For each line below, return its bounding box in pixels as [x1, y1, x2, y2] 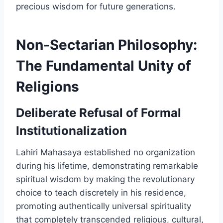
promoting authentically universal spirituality [16, 201, 191, 212]
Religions [16, 78, 79, 96]
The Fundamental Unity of [16, 57, 191, 75]
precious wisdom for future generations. [16, 1, 176, 12]
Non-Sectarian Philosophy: [16, 36, 197, 54]
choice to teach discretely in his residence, [16, 188, 186, 198]
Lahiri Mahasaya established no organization [16, 147, 195, 158]
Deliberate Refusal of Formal [16, 106, 181, 120]
